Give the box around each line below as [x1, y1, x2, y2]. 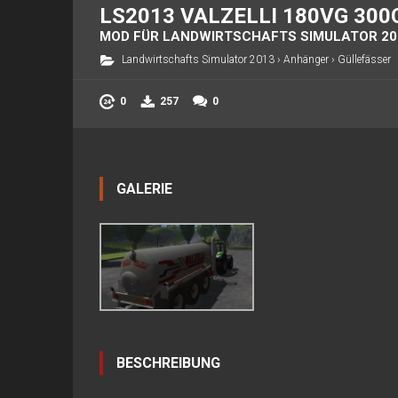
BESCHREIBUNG [116, 354, 220, 372]
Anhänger [283, 52, 329, 66]
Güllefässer [338, 52, 391, 66]
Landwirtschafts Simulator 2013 [122, 52, 275, 66]
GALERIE [116, 179, 172, 197]
